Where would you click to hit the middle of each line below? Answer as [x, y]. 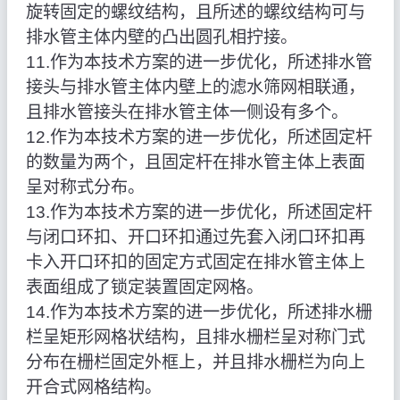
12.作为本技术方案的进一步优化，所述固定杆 [199, 137]
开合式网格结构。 [93, 387]
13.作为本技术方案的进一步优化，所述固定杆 [199, 212]
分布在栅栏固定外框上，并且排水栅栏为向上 [195, 362]
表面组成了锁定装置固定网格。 [144, 287]
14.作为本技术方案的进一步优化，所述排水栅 [199, 312]
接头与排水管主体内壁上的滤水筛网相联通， [195, 87]
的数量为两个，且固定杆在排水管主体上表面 [195, 162]
